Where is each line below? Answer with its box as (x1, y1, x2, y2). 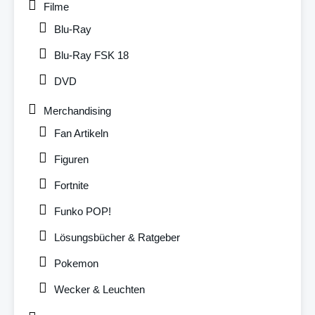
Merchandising (44, 104, 111, 117)
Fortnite (54, 179, 89, 191)
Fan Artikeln (54, 127, 108, 139)
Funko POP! (54, 205, 111, 217)
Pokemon (54, 257, 98, 269)
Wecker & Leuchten (54, 283, 145, 295)
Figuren (54, 153, 89, 165)
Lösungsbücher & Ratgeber (54, 231, 180, 243)
